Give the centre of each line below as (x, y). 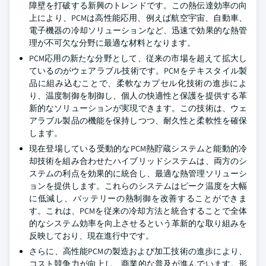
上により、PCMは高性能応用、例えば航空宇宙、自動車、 (138, 18)
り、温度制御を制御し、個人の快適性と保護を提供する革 (138, 96)
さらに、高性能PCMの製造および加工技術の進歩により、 (138, 251)
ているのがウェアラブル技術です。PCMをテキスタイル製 (138, 71)
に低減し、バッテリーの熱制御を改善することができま (138, 198)
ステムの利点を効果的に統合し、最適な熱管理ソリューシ (138, 173)
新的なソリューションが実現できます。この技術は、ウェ (138, 108)
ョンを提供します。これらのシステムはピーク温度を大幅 (138, 186)
